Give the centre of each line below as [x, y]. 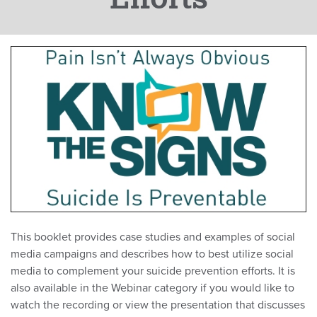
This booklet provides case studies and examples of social [153, 237]
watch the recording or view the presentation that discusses [158, 305]
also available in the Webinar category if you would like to [152, 288]
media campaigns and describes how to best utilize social [152, 254]
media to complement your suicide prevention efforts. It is [153, 271]
